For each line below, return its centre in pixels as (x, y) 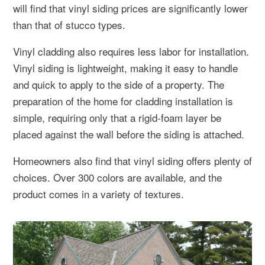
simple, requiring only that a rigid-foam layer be (117, 117)
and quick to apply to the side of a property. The (119, 84)
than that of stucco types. (69, 24)
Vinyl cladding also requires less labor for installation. (131, 51)
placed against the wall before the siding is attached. (129, 134)
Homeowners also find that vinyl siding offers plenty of (132, 160)
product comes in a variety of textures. (98, 193)
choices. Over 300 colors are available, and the (117, 177)
